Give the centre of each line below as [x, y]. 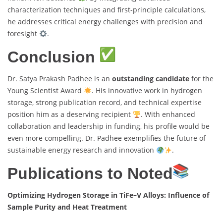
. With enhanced [168, 114]
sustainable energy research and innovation [82, 150]
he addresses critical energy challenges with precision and [105, 22]
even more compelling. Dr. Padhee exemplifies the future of [107, 138]
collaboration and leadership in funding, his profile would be [109, 126]
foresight [23, 34]
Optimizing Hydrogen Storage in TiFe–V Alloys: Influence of [108, 195]
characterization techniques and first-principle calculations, [107, 10]
